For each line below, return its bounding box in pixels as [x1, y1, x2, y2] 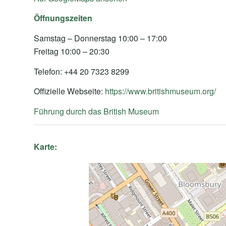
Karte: [34, 141, 57, 153]
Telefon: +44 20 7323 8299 [34, 65, 129, 77]
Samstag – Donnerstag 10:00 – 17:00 [34, 32, 167, 44]
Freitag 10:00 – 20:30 [34, 45, 109, 58]
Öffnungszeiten [34, 12, 92, 24]
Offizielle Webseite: [34, 85, 105, 97]
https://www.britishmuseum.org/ [105, 85, 216, 97]
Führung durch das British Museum [34, 105, 159, 117]
